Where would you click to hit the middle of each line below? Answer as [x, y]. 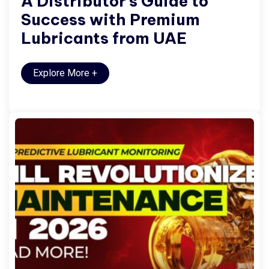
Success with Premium [110, 19]
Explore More [62, 73]
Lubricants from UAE [104, 38]
